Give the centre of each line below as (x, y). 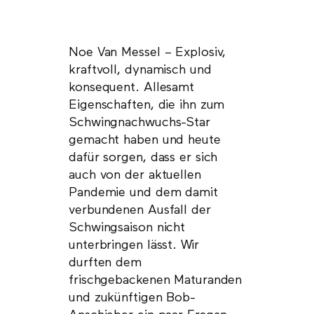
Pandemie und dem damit (143, 192)
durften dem (105, 262)
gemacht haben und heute (145, 140)
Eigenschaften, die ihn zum (147, 105)
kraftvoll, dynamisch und (140, 70)
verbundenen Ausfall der (140, 210)
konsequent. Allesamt (131, 87)
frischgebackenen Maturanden (156, 280)
